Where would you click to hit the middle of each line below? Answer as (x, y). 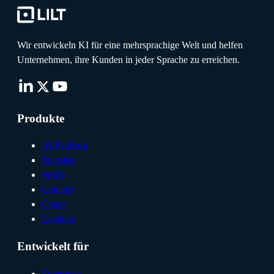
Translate (59, 160)
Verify (54, 175)
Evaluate (58, 219)
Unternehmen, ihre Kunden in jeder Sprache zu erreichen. (128, 59)
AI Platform (65, 146)
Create (54, 204)
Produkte (41, 118)
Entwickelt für (53, 246)
